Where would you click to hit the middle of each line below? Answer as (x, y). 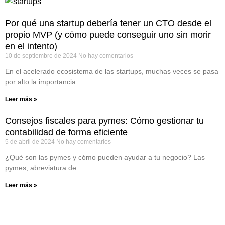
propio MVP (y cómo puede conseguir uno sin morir (108, 35)
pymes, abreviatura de (41, 168)
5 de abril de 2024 (31, 142)
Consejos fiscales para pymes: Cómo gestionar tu (104, 121)
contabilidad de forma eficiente (66, 132)
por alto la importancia (40, 82)
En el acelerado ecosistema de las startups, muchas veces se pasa (112, 71)
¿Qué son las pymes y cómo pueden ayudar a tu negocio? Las (105, 157)
